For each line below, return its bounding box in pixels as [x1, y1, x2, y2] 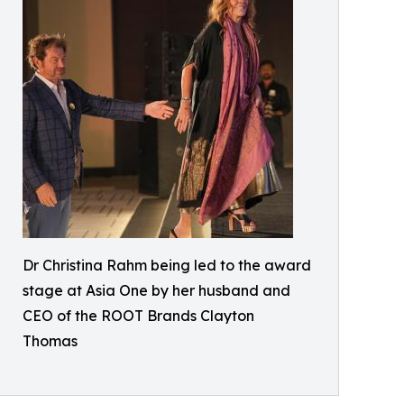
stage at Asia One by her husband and [23, 281, 290, 300]
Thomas [23, 332, 78, 351]
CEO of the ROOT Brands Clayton [23, 307, 254, 326]
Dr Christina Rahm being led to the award [23, 256, 311, 275]
